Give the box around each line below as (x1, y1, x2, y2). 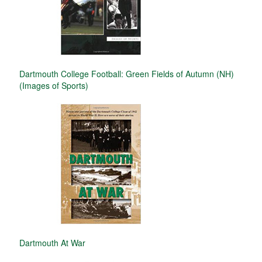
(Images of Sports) (19, 79, 88, 91)
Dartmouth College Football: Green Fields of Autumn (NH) (19, 67, 234, 80)
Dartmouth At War (19, 236, 85, 249)
